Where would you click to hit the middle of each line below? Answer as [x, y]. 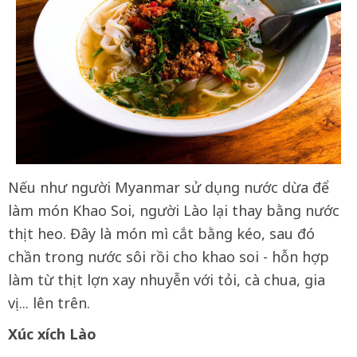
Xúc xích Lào [52, 333]
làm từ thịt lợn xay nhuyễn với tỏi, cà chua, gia [167, 279]
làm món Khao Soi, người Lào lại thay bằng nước [174, 210]
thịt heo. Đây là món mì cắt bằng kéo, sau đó [161, 233]
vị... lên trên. [49, 302]
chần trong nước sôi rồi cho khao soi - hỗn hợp [169, 256]
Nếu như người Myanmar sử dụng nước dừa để [169, 187]
